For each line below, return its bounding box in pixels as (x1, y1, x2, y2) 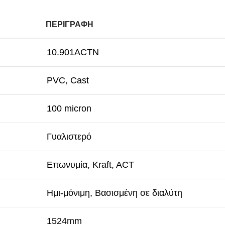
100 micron (47, 103, 91, 114)
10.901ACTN (47, 47, 99, 58)
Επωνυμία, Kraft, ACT (47, 160, 134, 170)
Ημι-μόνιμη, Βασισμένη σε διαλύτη (47, 188, 182, 198)
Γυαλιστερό (47, 132, 91, 142)
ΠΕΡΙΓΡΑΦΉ (46, 20, 93, 29)
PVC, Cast (47, 75, 89, 86)
